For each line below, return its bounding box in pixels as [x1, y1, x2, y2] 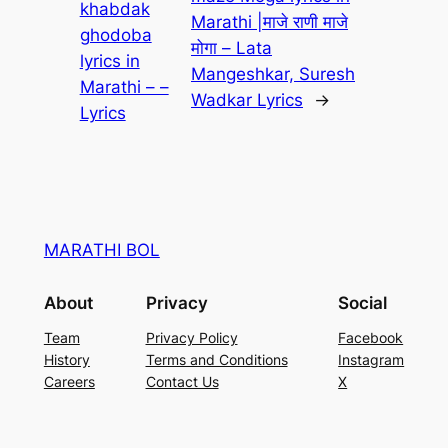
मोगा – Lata [191, 37, 272, 58]
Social [338, 293, 388, 314]
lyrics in [79, 50, 140, 71]
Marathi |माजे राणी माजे [191, 11, 348, 32]
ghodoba [79, 24, 152, 45]
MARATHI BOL [43, 239, 160, 260]
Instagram [338, 351, 405, 369]
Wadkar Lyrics [191, 89, 303, 110]
